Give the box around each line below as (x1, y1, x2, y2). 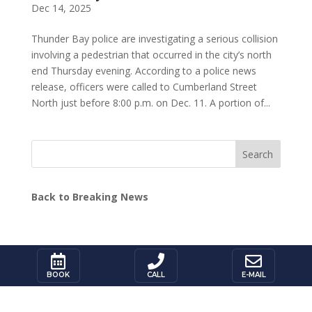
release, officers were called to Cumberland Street (31, 80, 257, 94)
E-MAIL (241, 270, 266, 280)
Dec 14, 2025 (31, 1, 91, 15)
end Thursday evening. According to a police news (31, 64, 256, 78)
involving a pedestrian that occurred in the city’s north (31, 48, 272, 62)
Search (242, 147, 274, 161)
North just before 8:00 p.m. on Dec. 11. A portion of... (31, 96, 270, 110)
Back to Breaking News (31, 190, 148, 204)
